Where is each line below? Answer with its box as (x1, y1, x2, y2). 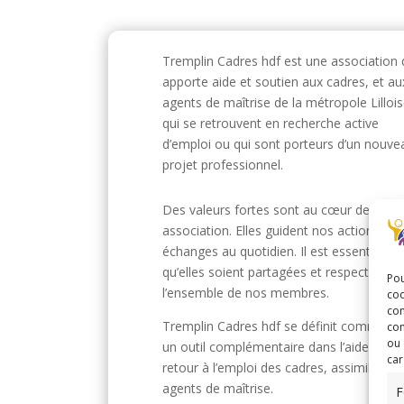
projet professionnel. (162, 155, 283, 173)
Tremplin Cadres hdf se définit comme (162, 317, 386, 335)
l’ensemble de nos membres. (162, 283, 329, 301)
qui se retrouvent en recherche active (162, 114, 379, 132)
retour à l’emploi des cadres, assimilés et (162, 358, 399, 376)
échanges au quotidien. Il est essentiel (162, 242, 383, 260)
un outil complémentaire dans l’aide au (162, 337, 387, 355)
